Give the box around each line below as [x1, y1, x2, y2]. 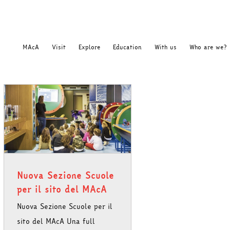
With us [155, 43, 177, 52]
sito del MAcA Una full [17, 216, 95, 227]
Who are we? [189, 43, 226, 52]
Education [113, 43, 142, 52]
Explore [79, 43, 100, 52]
